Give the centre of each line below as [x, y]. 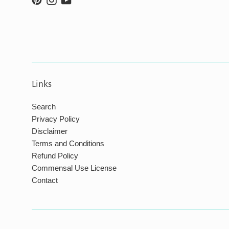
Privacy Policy [56, 119]
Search [44, 107]
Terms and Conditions [68, 144]
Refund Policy [55, 156]
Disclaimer [50, 131]
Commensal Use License [74, 168]
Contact [45, 180]
